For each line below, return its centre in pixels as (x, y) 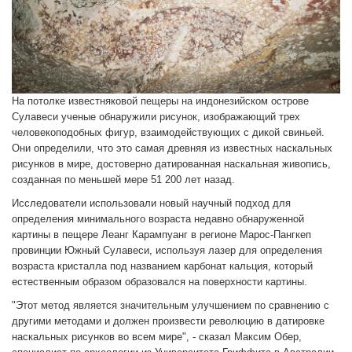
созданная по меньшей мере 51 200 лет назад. (123, 180)
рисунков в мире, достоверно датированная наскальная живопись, (171, 164)
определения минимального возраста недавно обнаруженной (158, 219)
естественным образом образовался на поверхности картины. (159, 282)
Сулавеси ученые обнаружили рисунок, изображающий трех (156, 117)
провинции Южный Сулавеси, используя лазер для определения (167, 251)
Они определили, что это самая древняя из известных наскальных (172, 148)
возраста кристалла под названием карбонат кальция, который (162, 266)
